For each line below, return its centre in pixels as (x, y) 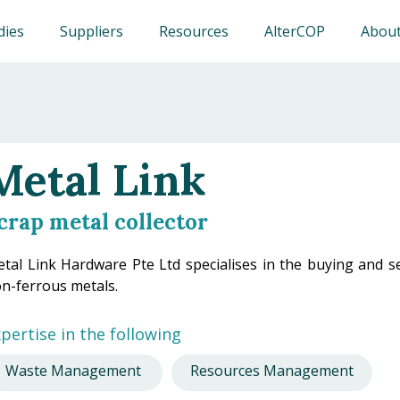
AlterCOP (295, 31)
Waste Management (74, 371)
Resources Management (272, 371)
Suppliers (92, 31)
